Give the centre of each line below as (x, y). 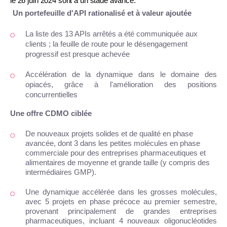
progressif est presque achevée (78, 54)
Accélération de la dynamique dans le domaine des (121, 75)
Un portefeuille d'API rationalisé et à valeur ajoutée (102, 13)
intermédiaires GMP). (61, 173)
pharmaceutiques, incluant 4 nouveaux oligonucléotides (121, 221)
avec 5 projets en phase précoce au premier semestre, (121, 202)
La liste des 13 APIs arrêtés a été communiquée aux (111, 34)
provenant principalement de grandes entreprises (121, 212)
